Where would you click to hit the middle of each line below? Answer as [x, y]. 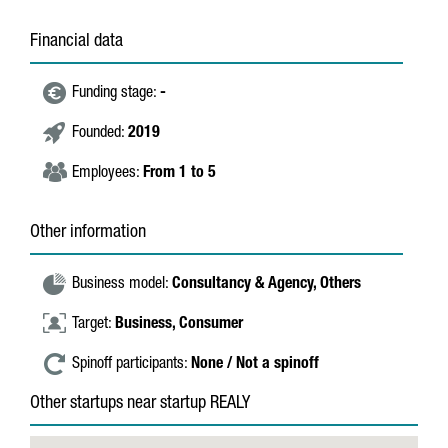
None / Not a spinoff [255, 365]
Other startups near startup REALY [140, 404]
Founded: [100, 134]
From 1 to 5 [179, 174]
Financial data [76, 42]
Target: [93, 325]
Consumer [211, 325]
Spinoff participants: [131, 365]
